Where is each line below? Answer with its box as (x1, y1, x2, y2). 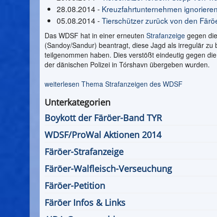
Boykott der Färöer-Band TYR (45, 112, 162, 124)
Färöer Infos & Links (45, 197, 125, 208)
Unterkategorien (45, 96, 110, 108)
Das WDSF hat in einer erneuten (45, 31, 146, 40)
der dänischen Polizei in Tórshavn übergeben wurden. (45, 60, 210, 69)
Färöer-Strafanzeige (45, 146, 124, 157)
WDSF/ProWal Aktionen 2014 (45, 129, 161, 140)
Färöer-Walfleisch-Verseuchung (45, 163, 172, 174)
